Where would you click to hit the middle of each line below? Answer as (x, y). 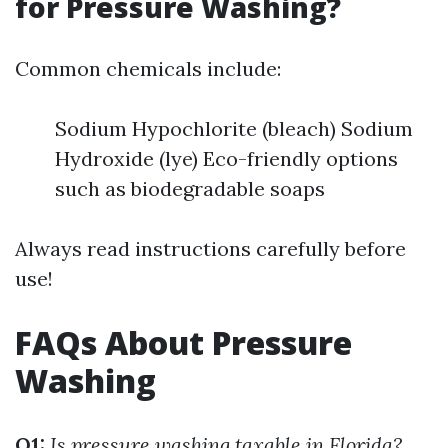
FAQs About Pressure (183, 342)
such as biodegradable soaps (190, 188)
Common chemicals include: (148, 68)
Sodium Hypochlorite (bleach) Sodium (234, 128)
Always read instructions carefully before (210, 248)
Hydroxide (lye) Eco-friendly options (226, 158)
